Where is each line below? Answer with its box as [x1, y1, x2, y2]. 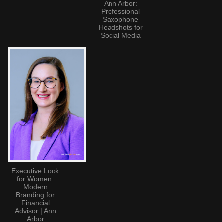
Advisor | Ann [14, 206, 56, 215]
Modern [23, 182, 48, 191]
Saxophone [103, 15, 138, 23]
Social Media [100, 31, 141, 39]
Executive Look [11, 166, 59, 175]
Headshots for [98, 23, 143, 31]
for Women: [17, 174, 54, 183]
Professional [101, 7, 140, 15]
